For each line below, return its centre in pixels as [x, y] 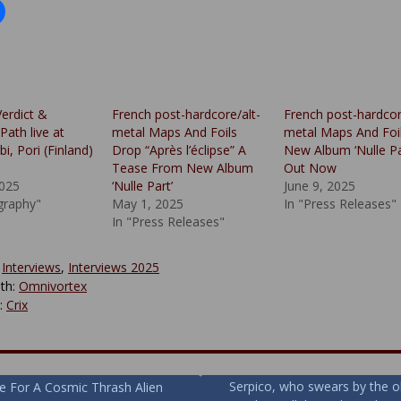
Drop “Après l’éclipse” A [179, 149]
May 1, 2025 [148, 203]
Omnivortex [53, 286]
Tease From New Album [183, 167]
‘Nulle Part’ [143, 185]
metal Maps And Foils [175, 132]
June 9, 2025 [319, 185]
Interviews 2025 [114, 267]
